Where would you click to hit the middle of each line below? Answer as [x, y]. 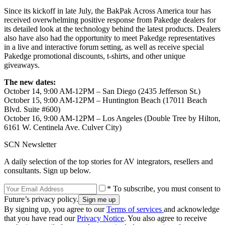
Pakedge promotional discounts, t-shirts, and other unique [95, 56]
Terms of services [135, 209]
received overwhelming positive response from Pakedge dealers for [110, 20]
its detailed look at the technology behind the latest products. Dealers [112, 29]
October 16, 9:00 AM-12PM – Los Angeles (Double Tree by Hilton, [112, 119]
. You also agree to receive [165, 218]
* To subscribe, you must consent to [164, 189]
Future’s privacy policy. [41, 199]
